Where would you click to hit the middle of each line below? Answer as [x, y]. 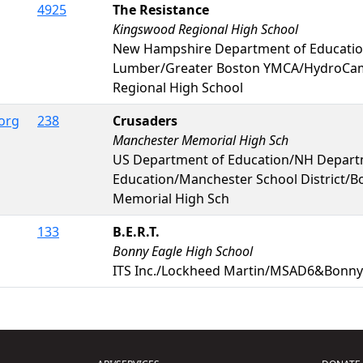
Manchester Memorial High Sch [201, 140]
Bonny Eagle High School [183, 251]
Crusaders [145, 120]
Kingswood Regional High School [205, 29]
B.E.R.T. [136, 231]
